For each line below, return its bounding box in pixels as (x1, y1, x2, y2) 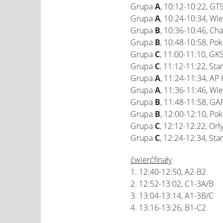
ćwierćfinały (130, 154, 172, 165)
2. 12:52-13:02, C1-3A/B (130, 178, 214, 189)
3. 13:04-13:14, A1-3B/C (130, 190, 214, 201)
